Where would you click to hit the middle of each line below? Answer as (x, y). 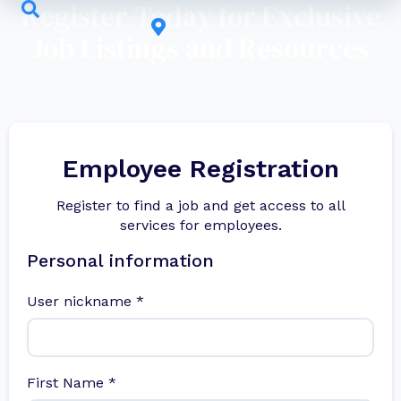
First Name (68, 383)
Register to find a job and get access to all (200, 205)
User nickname (81, 302)
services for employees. (200, 225)
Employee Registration (200, 169)
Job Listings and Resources (200, 48)
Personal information (120, 261)
